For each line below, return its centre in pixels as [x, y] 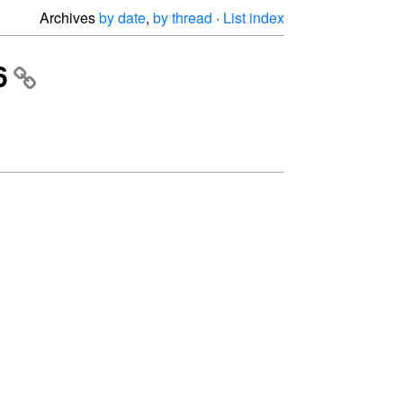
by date [122, 18]
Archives [69, 18]
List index [254, 18]
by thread [183, 18]
